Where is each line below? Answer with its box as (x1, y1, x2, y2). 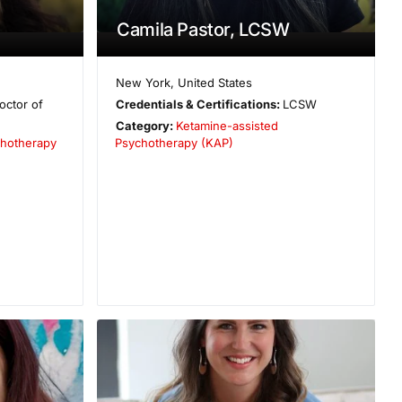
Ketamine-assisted (175, 118, 278, 133)
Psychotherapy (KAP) (115, 135, 234, 150)
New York (115, 74, 170, 90)
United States (177, 74, 252, 90)
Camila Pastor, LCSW (117, 18, 290, 40)
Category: (115, 118, 176, 133)
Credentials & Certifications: (115, 96, 283, 111)
